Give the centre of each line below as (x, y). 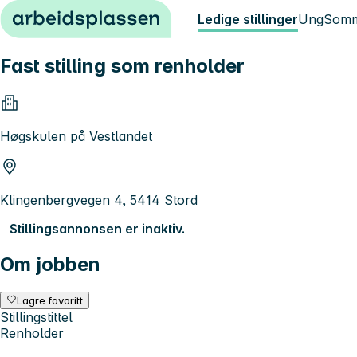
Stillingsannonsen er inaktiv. (97, 228)
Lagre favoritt (50, 300)
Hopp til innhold (55, 14)
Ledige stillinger (248, 19)
